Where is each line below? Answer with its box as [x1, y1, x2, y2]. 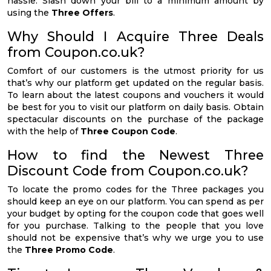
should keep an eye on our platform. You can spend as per [7, 195, 264, 207]
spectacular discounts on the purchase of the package [7, 113, 264, 125]
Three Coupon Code [80, 125, 175, 137]
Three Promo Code [25, 244, 113, 255]
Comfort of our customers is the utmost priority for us [7, 65, 264, 76]
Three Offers [51, 7, 113, 18]
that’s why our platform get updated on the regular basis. [7, 77, 264, 88]
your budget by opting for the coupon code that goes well [7, 207, 264, 219]
